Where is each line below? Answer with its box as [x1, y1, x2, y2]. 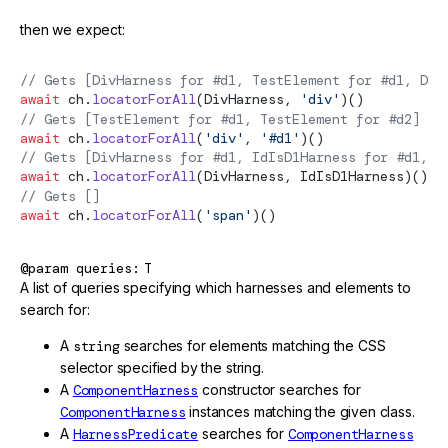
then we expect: [20, 21, 125, 39]
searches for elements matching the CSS [119, 337, 386, 355]
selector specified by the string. [60, 359, 264, 377]
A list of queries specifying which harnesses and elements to [20, 279, 411, 297]
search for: [20, 301, 90, 319]
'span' [204, 205, 252, 224]
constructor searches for [198, 381, 362, 399]
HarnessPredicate [72, 425, 199, 444]
